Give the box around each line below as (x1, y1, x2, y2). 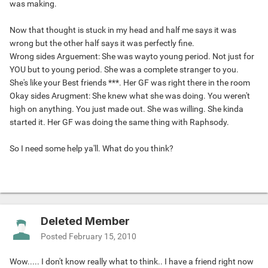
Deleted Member (41, 215, 130, 228)
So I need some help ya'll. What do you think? (10, 144, 173, 154)
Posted (41, 232, 69, 242)
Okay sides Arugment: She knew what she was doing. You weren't (10, 91, 250, 101)
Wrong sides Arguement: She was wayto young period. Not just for (10, 51, 254, 62)
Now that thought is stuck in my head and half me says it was (10, 25, 236, 35)
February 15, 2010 (69, 232, 136, 242)
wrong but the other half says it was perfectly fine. (10, 38, 194, 48)
